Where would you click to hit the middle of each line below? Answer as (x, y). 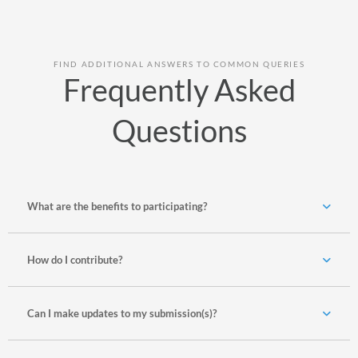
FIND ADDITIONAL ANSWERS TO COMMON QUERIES (179, 64)
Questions (179, 130)
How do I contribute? (74, 259)
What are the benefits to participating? (117, 206)
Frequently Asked (179, 89)
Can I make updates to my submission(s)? (121, 313)
